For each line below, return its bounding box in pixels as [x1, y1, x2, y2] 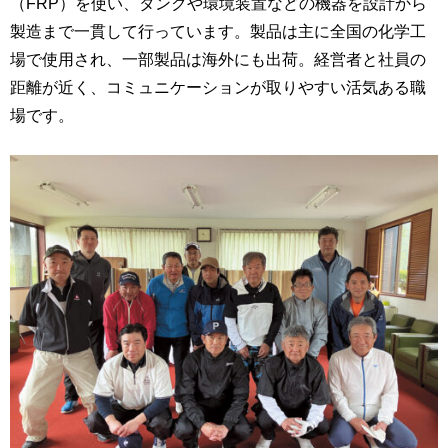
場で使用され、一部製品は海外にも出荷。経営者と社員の [10, 50, 426, 67]
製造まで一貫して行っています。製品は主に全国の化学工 [10, 22, 426, 39]
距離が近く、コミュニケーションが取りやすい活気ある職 [10, 78, 426, 95]
